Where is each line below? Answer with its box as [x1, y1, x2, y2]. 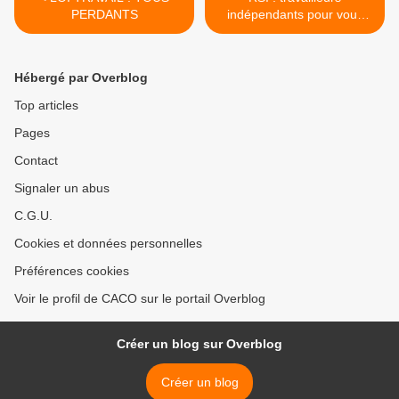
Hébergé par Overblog [14, 70, 148, 85]
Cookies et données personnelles [14, 236, 202, 251]
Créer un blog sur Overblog [117, 337, 282, 352]
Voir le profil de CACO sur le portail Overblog [14, 291, 265, 306]
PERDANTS [70, 7, 138, 22]
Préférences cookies [14, 264, 129, 279]
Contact [14, 153, 58, 168]
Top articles [14, 98, 78, 113]
